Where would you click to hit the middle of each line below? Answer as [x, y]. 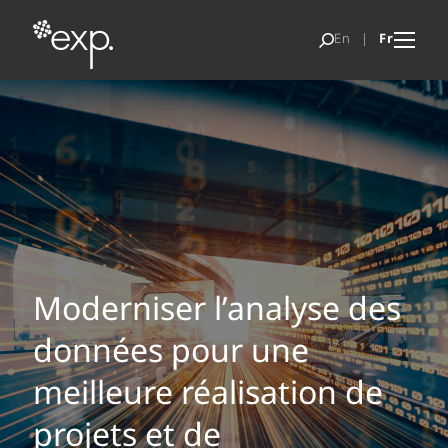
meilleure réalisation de [208, 395]
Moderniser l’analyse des [217, 311]
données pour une [171, 353]
